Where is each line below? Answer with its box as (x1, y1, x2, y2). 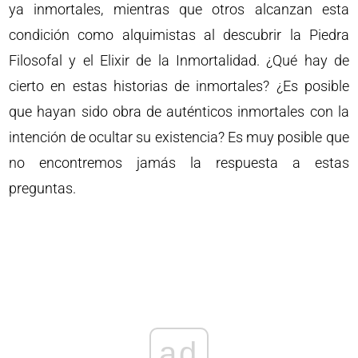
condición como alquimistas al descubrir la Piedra (9, 26, 349, 43)
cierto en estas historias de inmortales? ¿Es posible (9, 77, 349, 94)
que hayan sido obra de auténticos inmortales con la (9, 102, 349, 120)
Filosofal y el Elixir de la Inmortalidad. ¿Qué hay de (9, 51, 349, 69)
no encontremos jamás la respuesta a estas (9, 153, 349, 171)
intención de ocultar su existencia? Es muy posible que (9, 128, 349, 145)
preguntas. (9, 179, 77, 197)
